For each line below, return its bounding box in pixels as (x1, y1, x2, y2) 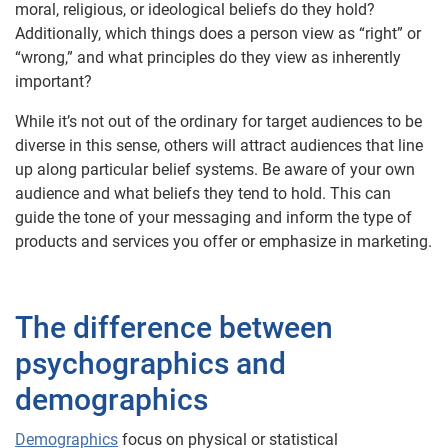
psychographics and (15, 346, 286, 381)
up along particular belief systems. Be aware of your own (15, 160, 415, 179)
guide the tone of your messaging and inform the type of (15, 208, 412, 227)
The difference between (15, 310, 333, 345)
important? (15, 72, 92, 91)
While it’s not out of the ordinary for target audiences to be (15, 112, 422, 131)
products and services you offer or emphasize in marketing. (15, 232, 432, 251)
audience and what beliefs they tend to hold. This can (15, 184, 391, 203)
